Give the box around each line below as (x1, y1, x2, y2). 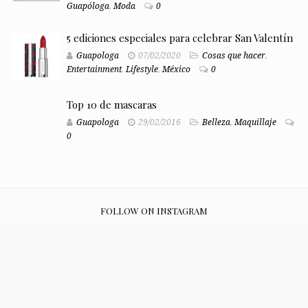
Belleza (201, 118, 230, 128)
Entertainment (66, 65, 122, 75)
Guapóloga (66, 1, 109, 12)
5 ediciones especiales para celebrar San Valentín (66, 31, 293, 45)
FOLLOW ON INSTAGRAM (100, 205, 208, 217)
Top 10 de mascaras (66, 98, 157, 112)
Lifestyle (125, 65, 158, 75)
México (162, 65, 190, 75)
